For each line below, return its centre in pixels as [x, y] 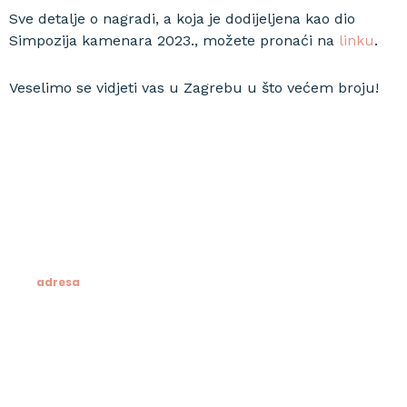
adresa [58, 282]
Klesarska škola [91, 370]
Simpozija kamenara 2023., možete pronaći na [174, 40]
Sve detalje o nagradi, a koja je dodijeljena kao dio [182, 19]
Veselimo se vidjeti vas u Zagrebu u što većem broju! [194, 88]
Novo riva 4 [75, 392]
